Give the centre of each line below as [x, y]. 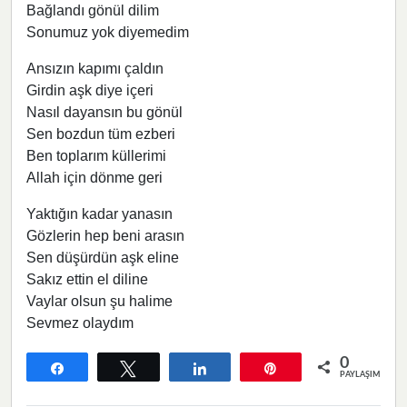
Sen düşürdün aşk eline [103, 257]
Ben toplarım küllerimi [96, 155]
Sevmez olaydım [80, 323]
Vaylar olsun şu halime [99, 301]
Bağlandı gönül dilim [93, 10]
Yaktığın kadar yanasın [99, 213]
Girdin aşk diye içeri [90, 90]
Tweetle [169, 367]
